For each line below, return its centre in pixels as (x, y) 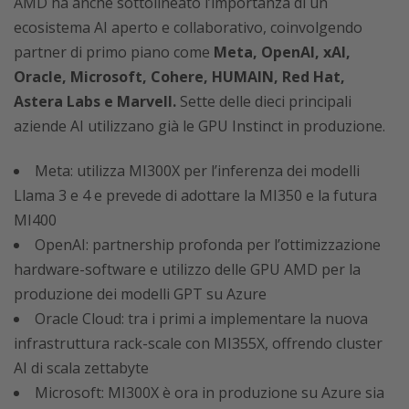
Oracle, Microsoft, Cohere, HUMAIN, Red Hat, (179, 76)
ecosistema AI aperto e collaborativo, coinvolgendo (188, 27)
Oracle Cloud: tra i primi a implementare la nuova (201, 318)
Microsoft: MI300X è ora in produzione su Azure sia (210, 392)
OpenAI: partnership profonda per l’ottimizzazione (208, 244)
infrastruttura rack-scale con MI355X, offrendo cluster (198, 343)
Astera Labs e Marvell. (95, 101)
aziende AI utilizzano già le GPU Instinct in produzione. (199, 126)
